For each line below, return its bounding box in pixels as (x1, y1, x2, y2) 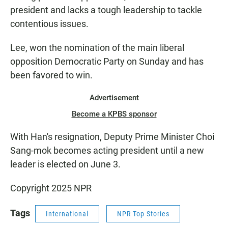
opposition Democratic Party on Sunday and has (10, 56, 204, 67)
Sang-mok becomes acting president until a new (10, 145, 204, 156)
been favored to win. (10, 70, 93, 81)
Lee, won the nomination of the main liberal (10, 42, 184, 53)
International (46, 210, 89, 218)
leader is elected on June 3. (10, 159, 121, 170)
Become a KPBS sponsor (71, 109, 157, 119)
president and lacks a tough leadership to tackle (10, 5, 202, 16)
